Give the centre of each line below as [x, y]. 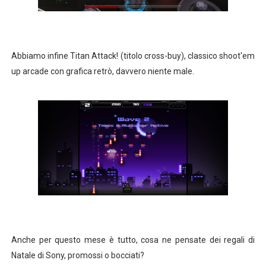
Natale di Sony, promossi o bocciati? [77, 255]
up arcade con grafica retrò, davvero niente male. [102, 71]
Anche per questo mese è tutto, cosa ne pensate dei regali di [133, 240]
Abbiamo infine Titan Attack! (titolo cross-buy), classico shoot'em [133, 56]
